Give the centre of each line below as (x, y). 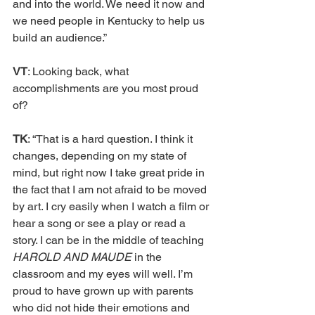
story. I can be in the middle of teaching (110, 240)
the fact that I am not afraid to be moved (111, 190)
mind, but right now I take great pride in (110, 173)
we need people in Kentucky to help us (110, 21)
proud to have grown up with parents (104, 291)
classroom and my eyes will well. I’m (104, 274)
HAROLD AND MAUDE (73, 257)
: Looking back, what (79, 72)
